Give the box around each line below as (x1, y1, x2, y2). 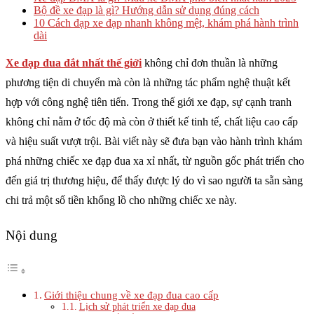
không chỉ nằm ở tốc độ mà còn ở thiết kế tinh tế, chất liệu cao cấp (6, 116, 298, 128)
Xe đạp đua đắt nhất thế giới (6, 57, 142, 69)
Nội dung (6, 228, 57, 243)
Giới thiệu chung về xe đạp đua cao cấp (44, 289, 219, 301)
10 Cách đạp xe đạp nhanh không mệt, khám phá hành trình (34, 17, 299, 29)
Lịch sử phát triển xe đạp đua (78, 301, 196, 313)
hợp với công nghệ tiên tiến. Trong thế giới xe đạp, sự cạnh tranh (6, 96, 292, 108)
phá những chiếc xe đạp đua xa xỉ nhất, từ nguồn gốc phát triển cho (6, 155, 304, 167)
